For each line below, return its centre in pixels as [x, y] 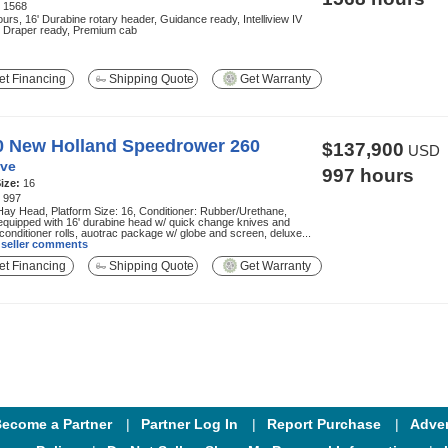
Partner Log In [189, 423]
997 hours [368, 175]
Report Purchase [324, 423]
